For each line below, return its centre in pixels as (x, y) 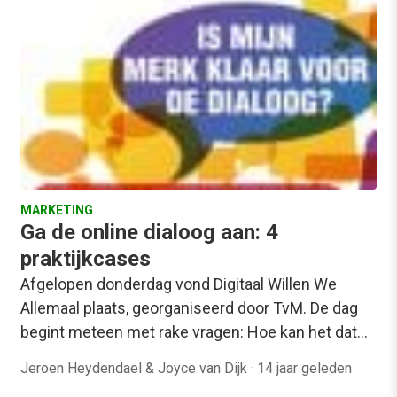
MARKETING (57, 210)
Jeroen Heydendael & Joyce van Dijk (136, 368)
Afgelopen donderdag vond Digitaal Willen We (179, 284)
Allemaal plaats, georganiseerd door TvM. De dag (189, 308)
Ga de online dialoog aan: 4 (149, 232)
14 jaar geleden (304, 368)
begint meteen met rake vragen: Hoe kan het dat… (194, 332)
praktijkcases (86, 259)
